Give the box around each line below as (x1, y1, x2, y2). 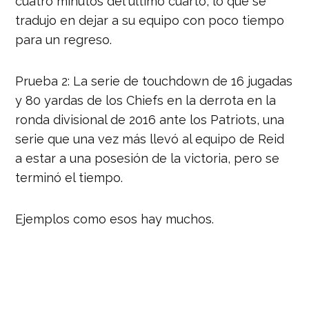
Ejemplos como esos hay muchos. (15, 211, 215, 226)
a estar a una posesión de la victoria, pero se (15, 150, 280, 166)
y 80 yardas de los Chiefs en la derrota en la (15, 92, 277, 108)
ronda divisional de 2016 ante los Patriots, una (15, 112, 285, 127)
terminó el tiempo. (15, 170, 123, 185)
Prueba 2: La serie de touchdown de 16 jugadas (15, 73, 293, 88)
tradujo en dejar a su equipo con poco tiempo (15, 12, 285, 28)
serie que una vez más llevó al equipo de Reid (15, 131, 285, 146)
